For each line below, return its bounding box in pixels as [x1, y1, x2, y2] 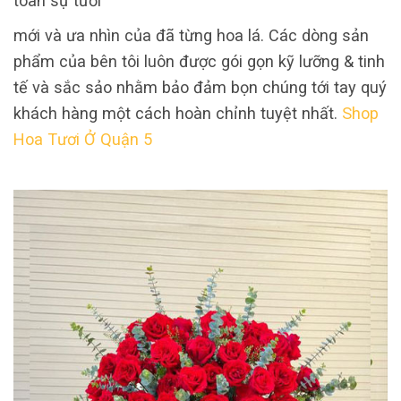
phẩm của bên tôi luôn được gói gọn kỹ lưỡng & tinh [13, 52, 385, 72]
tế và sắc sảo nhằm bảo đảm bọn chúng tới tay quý [13, 78, 387, 98]
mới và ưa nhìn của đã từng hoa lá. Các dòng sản [13, 26, 369, 46]
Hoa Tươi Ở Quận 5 [13, 130, 152, 149]
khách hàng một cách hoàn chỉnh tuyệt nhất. [13, 104, 342, 124]
